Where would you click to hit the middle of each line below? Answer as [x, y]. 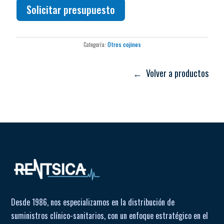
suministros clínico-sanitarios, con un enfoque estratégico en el [110, 216]
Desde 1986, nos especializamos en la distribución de [93, 202]
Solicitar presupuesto [71, 9]
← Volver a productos [170, 73]
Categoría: [95, 44]
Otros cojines [124, 44]
